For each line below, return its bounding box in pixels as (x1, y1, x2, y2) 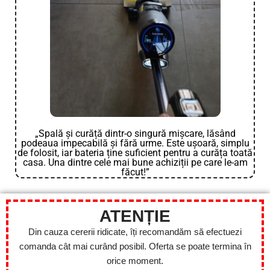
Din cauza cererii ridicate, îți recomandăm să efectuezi (28, 226, 242, 237)
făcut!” (121, 166, 149, 178)
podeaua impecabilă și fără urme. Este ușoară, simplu (20, 137, 250, 149)
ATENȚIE (99, 206, 171, 225)
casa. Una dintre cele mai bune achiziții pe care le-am (22, 156, 248, 168)
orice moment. (107, 255, 163, 266)
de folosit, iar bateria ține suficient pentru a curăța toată (17, 146, 253, 159)
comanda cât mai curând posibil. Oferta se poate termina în (19, 240, 251, 251)
